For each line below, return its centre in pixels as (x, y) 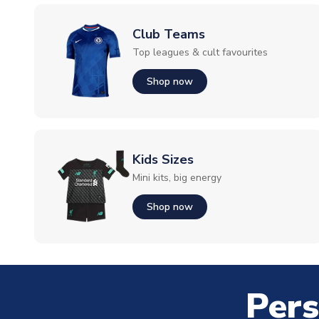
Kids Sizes (163, 159)
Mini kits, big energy (177, 178)
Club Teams (169, 34)
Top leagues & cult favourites (200, 52)
